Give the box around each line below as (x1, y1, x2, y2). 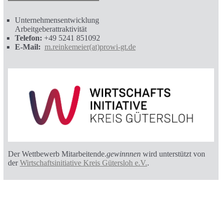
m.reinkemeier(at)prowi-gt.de (44, 43, 136, 52)
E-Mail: (14, 43, 41, 52)
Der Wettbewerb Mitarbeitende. (7, 150, 107, 159)
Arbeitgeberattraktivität (14, 25, 87, 34)
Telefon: (14, 34, 44, 43)
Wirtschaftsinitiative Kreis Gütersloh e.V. (19, 159, 147, 167)
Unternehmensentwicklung (14, 16, 99, 25)
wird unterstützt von (142, 150, 205, 159)
